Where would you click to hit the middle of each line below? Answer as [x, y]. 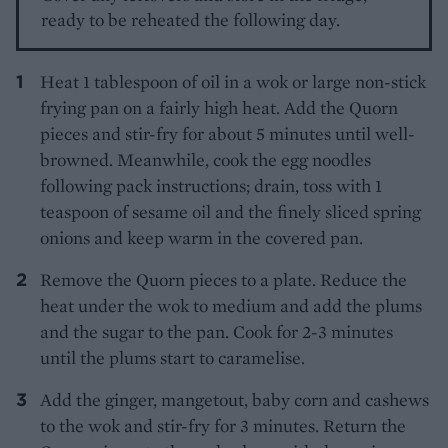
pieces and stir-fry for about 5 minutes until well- [227, 133]
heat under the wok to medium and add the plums [231, 305]
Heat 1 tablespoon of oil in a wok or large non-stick [233, 81]
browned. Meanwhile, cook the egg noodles [205, 159]
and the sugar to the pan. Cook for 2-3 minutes [216, 331]
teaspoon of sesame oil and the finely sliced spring [230, 211]
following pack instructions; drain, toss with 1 [211, 185]
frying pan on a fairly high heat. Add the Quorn [219, 107]
